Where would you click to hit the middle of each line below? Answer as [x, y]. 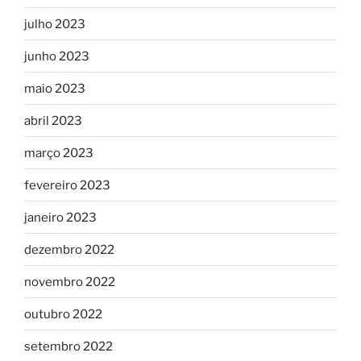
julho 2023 [55, 24]
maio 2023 [55, 88]
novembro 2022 [70, 282]
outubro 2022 [63, 314]
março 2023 [59, 153]
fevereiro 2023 [67, 185]
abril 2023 [53, 120]
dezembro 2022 [69, 249]
